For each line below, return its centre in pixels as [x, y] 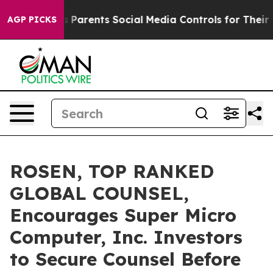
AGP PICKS [32, 19]
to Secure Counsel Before [125, 259]
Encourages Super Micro [123, 215]
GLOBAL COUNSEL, [99, 193]
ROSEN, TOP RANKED [112, 171]
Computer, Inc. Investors [126, 237]
